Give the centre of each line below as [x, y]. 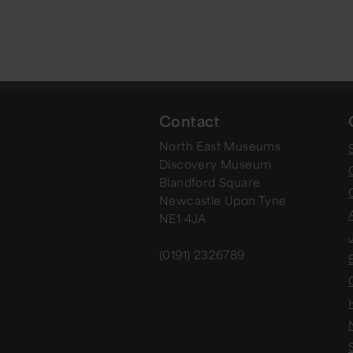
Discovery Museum [216, 164]
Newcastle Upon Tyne [223, 201]
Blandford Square [210, 182]
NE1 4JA [183, 219]
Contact [190, 121]
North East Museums [220, 146]
